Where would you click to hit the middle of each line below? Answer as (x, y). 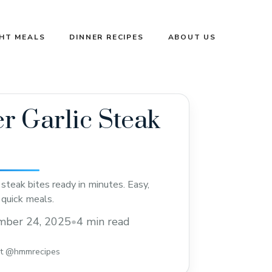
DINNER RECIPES (107, 37)
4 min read (103, 222)
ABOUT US (192, 37)
